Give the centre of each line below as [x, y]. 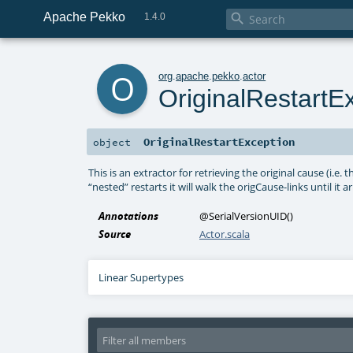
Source [115, 234]
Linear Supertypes [141, 278]
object [112, 142]
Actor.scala [225, 234]
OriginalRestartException [219, 142]
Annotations [129, 216]
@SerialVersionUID [243, 216]
